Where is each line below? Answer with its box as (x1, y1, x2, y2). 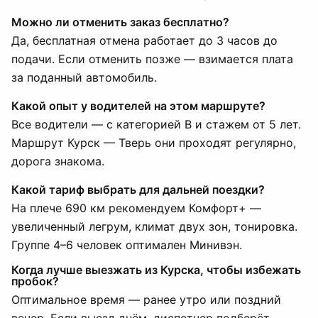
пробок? (11, 274, 59, 288)
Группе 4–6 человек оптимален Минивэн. (11, 238, 242, 252)
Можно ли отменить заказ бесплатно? (11, 15, 229, 29)
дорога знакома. (11, 154, 104, 168)
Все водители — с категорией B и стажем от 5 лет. (11, 117, 301, 131)
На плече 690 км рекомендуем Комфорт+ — (11, 201, 261, 215)
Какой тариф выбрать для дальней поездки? (11, 182, 265, 197)
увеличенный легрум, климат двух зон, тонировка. (11, 219, 297, 234)
